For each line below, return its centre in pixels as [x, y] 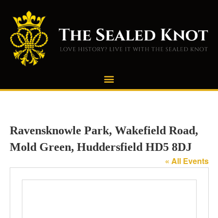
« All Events [187, 161]
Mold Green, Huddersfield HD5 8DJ [100, 147]
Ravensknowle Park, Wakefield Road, [104, 130]
